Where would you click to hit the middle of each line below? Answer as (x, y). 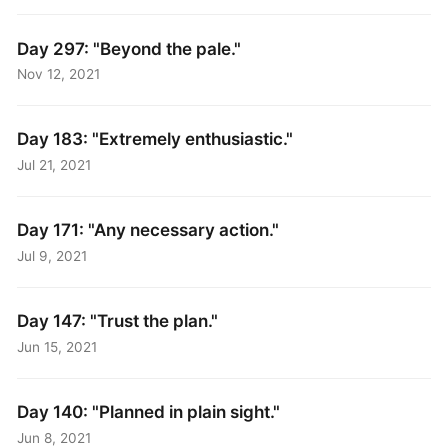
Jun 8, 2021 (54, 437)
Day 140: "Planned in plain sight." (149, 412)
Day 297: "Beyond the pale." (129, 48)
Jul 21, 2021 (54, 164)
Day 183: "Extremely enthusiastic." (155, 139)
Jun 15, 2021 (57, 346)
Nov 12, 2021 (59, 73)
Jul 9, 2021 (52, 255)
